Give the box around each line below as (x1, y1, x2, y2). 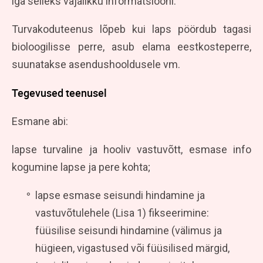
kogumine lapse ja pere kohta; (12, 160, 150, 173)
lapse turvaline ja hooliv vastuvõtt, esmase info (12, 143, 251, 156)
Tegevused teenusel (12, 85, 107, 100)
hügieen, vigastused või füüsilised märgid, (35, 241, 230, 254)
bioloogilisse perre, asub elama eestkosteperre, (12, 40, 251, 53)
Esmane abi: (12, 114, 68, 127)
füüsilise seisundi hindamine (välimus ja (35, 224, 222, 237)
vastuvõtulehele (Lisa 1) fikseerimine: (35, 206, 209, 219)
